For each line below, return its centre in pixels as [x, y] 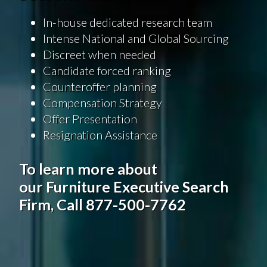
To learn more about [88, 168]
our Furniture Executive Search [124, 186]
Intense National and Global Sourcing [136, 38]
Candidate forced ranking [107, 70]
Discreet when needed [99, 54]
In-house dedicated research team [127, 22]
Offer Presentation [90, 118]
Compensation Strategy [102, 102]
